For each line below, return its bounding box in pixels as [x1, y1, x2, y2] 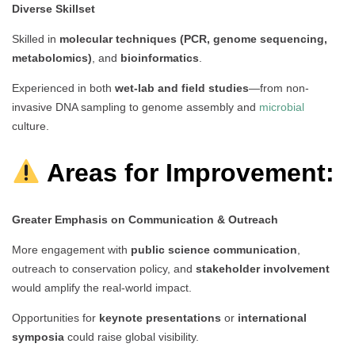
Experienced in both [12, 82, 115, 95]
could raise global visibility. [64, 330, 199, 344]
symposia [12, 330, 64, 344]
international [238, 311, 307, 325]
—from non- [249, 82, 309, 95]
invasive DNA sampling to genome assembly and [12, 101, 259, 114]
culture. [12, 120, 49, 133]
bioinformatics [120, 52, 199, 65]
